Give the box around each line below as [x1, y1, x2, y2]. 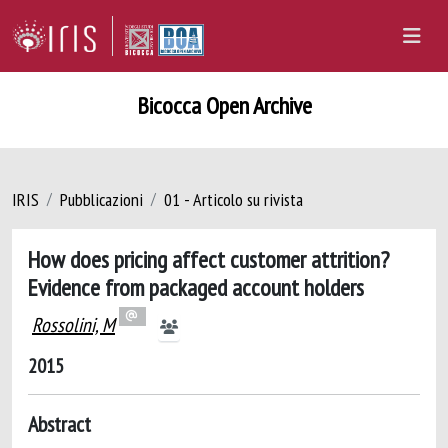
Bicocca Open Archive [136, 90, 312, 121]
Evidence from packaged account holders [28, 272, 364, 302]
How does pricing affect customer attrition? [28, 244, 389, 274]
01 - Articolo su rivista [164, 188, 303, 211]
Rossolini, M [32, 312, 115, 338]
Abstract [28, 410, 91, 438]
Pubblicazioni [60, 188, 143, 211]
